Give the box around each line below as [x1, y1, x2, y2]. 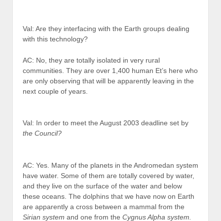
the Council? [23, 129, 62, 138]
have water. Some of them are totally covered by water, [23, 171, 194, 180]
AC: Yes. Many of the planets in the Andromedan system [23, 161, 198, 169]
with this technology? [23, 35, 88, 43]
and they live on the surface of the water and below [23, 182, 182, 190]
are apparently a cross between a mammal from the [23, 202, 184, 211]
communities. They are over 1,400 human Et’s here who [23, 66, 198, 74]
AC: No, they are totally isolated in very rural [23, 56, 160, 64]
